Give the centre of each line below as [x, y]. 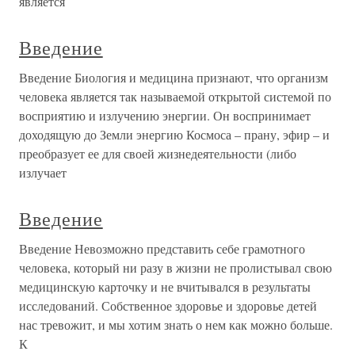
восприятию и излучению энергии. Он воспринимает [165, 115]
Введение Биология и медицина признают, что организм [174, 77]
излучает [43, 172]
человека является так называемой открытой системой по [175, 96]
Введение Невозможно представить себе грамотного [162, 248]
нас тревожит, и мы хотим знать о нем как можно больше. [176, 324]
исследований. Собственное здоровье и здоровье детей [168, 305]
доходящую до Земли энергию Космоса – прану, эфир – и [174, 134]
